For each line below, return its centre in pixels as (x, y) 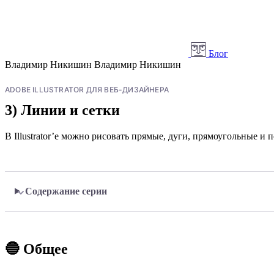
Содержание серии (66, 191)
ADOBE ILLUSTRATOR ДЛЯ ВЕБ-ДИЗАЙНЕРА (87, 89)
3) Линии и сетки (62, 110)
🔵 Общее (36, 249)
